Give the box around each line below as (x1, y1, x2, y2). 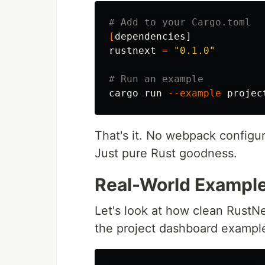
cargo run (109, 87, 168, 99)
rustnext (109, 44, 162, 56)
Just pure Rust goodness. (95, 146, 237, 160)
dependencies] (115, 30, 192, 42)
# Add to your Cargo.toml (109, 16, 251, 28)
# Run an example (109, 73, 203, 85)
